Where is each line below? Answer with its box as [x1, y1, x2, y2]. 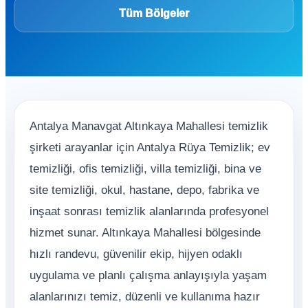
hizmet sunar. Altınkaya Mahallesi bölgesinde [30, 226, 261, 239]
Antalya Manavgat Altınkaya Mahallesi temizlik [30, 120, 268, 133]
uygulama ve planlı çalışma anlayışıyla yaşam [30, 269, 267, 282]
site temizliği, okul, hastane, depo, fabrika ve [30, 184, 259, 197]
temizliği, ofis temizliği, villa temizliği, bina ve [30, 162, 261, 175]
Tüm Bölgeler [119, 8, 189, 19]
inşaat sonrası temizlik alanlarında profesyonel [30, 205, 269, 218]
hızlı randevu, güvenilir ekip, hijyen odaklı [30, 247, 243, 261]
